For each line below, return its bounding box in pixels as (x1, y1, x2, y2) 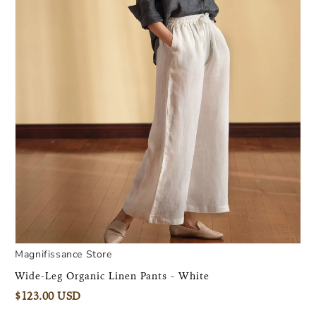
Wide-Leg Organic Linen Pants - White (15, 269, 210, 282)
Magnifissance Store (15, 247, 112, 261)
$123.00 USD (15, 288, 81, 303)
